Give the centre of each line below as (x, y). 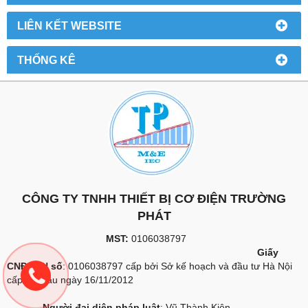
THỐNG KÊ (46, 59)
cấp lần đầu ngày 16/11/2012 (70, 279)
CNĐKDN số (35, 266)
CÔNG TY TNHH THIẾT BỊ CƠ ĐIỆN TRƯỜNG (154, 198)
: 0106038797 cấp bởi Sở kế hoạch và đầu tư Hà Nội (177, 266)
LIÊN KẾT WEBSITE (69, 25)
